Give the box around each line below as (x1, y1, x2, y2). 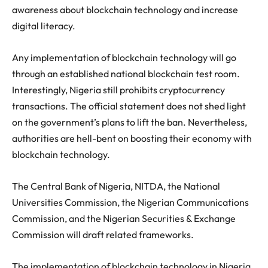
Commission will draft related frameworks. (12, 228, 194, 240)
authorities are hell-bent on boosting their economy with (12, 132, 252, 144)
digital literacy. (12, 19, 75, 32)
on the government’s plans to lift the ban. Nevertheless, (12, 115, 247, 128)
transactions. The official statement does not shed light (12, 99, 246, 112)
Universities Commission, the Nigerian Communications (12, 196, 249, 208)
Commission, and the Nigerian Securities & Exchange (12, 212, 236, 224)
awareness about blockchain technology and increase (12, 3, 238, 16)
